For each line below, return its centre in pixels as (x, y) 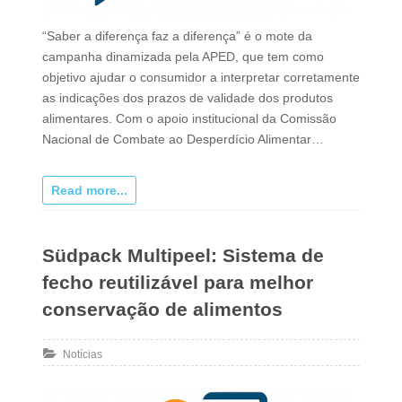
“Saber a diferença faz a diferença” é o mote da (177, 36)
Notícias (82, 355)
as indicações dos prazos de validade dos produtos (187, 98)
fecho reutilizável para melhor (177, 283)
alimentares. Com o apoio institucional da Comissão (189, 119)
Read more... (89, 191)
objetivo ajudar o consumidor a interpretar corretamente (201, 78)
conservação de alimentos (162, 310)
